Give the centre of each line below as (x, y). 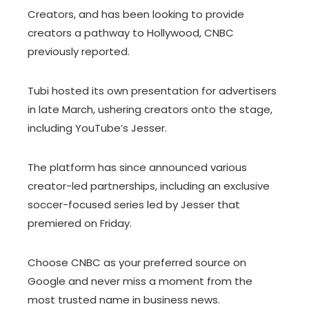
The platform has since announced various (137, 167)
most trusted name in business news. (124, 300)
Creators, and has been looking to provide (136, 14)
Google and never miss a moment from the (140, 281)
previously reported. (79, 51)
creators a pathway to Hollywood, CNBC (131, 33)
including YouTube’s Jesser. (97, 128)
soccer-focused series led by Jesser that (134, 205)
